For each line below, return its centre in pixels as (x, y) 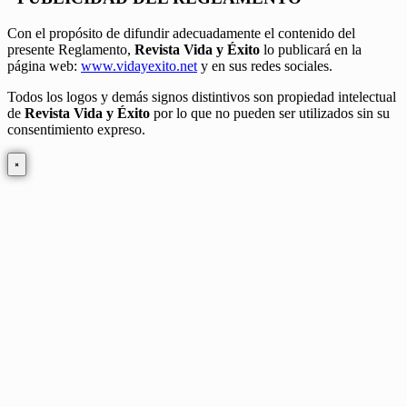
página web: (44, 65)
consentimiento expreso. (76, 129)
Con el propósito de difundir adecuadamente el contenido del (181, 33)
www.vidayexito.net (139, 65)
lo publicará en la (311, 49)
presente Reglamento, (69, 49)
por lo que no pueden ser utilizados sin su (270, 113)
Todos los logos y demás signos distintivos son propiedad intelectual (202, 96)
